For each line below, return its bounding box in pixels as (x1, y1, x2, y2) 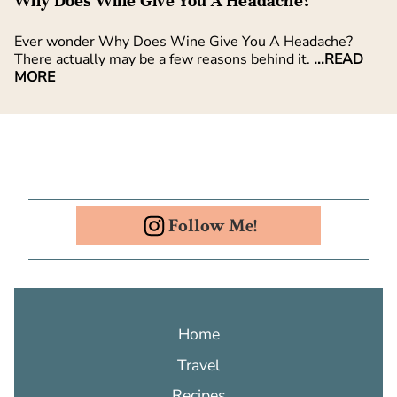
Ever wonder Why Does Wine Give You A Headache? (14, 32, 353, 52)
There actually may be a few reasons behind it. (14, 50, 314, 70)
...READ (314, 50, 363, 70)
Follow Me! (168, 214, 257, 238)
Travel (177, 354, 220, 376)
